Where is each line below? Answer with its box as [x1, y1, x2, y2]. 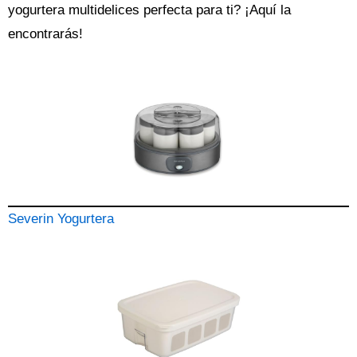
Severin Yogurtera [8, 211, 114, 226]
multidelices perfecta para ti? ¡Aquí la [65, 2, 291, 18]
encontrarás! [8, 26, 83, 41]
